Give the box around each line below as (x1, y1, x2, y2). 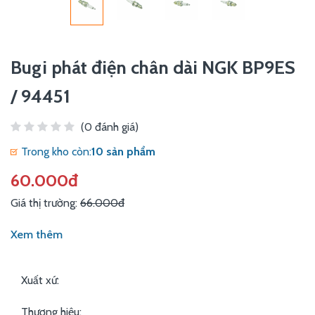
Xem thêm (11, 228, 63, 241)
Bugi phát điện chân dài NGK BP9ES (11, 56, 295, 79)
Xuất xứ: (21, 274, 59, 287)
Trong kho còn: (21, 145, 91, 158)
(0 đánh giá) (81, 120, 139, 134)
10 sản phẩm (91, 145, 155, 158)
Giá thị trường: (11, 196, 80, 210)
